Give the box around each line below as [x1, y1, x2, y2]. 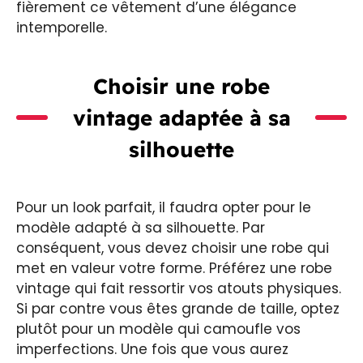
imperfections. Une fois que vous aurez [16, 339, 288, 359]
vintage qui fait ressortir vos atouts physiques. [16, 278, 341, 298]
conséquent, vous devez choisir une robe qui [16, 237, 329, 258]
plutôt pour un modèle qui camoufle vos [16, 318, 301, 339]
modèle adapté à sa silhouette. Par [16, 217, 265, 237]
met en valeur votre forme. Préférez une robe [16, 258, 332, 278]
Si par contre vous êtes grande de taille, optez [16, 298, 340, 318]
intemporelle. [16, 17, 107, 37]
